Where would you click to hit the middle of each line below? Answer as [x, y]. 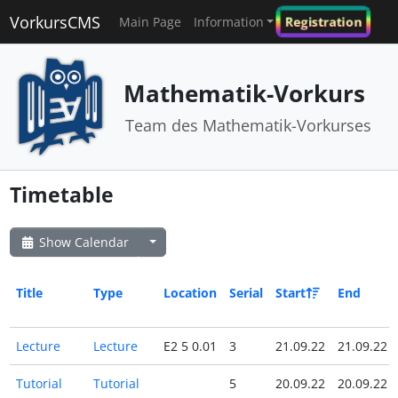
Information [228, 22]
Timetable [61, 195]
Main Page [150, 22]
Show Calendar [82, 242]
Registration [324, 22]
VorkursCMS [55, 22]
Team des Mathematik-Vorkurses [248, 125]
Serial [246, 293]
